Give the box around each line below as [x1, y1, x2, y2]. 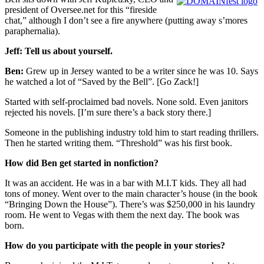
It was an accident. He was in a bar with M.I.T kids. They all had [5, 177, 246, 188]
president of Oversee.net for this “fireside [5, 4, 157, 15]
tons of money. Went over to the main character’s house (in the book [5, 188, 258, 199]
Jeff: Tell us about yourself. [5, 45, 113, 56]
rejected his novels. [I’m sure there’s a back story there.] [5, 107, 211, 117]
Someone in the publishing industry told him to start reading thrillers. [5, 127, 259, 137]
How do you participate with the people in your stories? [5, 240, 225, 250]
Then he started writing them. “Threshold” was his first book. [5, 137, 232, 148]
